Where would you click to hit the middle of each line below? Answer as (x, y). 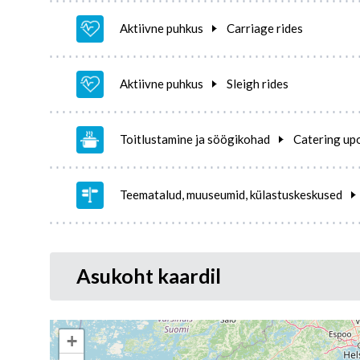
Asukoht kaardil (149, 275)
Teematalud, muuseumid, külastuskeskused (231, 194)
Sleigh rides (258, 83)
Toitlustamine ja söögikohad (195, 139)
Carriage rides (265, 28)
